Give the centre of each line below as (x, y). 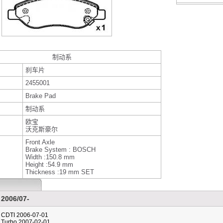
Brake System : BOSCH (60, 150)
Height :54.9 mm (49, 165)
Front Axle (40, 142)
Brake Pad (41, 96)
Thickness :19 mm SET (60, 172)
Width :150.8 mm (50, 157)
